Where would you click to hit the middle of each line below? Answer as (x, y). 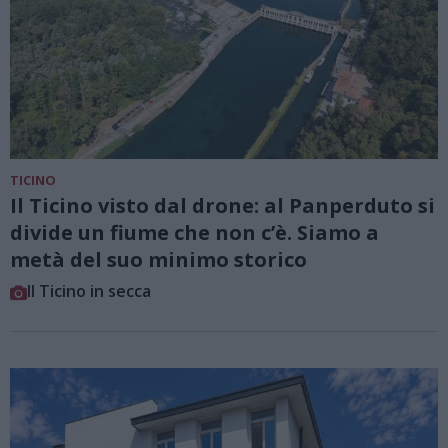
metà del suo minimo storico (158, 260)
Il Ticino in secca (89, 291)
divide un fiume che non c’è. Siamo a (194, 233)
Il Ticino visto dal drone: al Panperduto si (222, 206)
